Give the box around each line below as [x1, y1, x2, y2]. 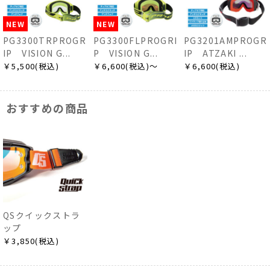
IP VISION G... [1, 46, 69, 59]
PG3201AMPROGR [182, 34, 266, 46]
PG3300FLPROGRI [92, 34, 176, 46]
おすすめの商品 [6, 99, 89, 116]
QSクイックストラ [3, 209, 81, 221]
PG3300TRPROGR [1, 34, 85, 46]
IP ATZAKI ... [182, 46, 246, 59]
